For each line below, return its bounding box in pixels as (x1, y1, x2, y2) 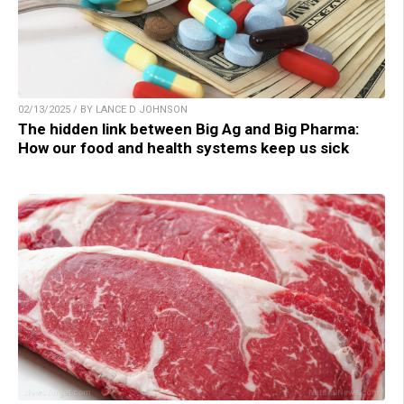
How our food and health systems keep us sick (18, 139, 349, 158)
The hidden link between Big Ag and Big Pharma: (18, 120, 359, 139)
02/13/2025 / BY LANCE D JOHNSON (18, 104, 188, 116)
